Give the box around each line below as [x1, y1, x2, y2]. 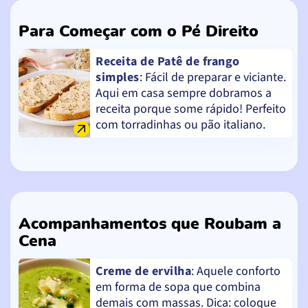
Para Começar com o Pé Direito [19, 23, 258, 40]
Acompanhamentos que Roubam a [19, 215, 281, 232]
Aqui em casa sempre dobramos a [96, 84, 272, 102]
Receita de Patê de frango [96, 52, 240, 70]
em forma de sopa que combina [96, 278, 261, 296]
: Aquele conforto [191, 262, 280, 280]
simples [96, 68, 140, 86]
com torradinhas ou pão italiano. [96, 115, 265, 133]
